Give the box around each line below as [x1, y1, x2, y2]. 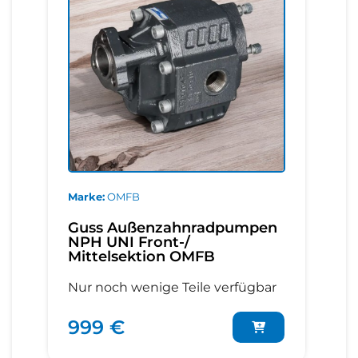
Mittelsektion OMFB [68, 248, 215, 266]
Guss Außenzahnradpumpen [68, 219, 277, 237]
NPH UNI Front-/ [68, 233, 190, 252]
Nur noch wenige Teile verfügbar [68, 280, 276, 296]
